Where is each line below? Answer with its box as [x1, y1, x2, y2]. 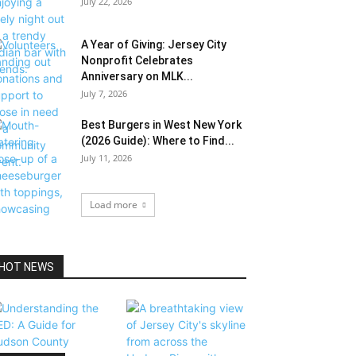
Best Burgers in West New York [81, 118, 242, 131]
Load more [89, 198, 137, 211]
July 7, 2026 [81, 87, 127, 99]
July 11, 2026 [81, 152, 132, 164]
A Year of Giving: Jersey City [81, 38, 226, 51]
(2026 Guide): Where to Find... [81, 134, 234, 147]
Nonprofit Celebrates [81, 54, 193, 67]
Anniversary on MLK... [81, 70, 193, 83]
